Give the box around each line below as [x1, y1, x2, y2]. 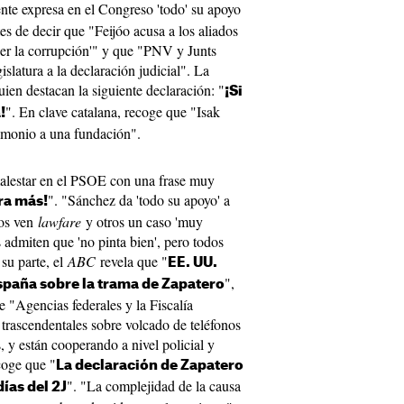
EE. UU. [168, 256, 217, 270]
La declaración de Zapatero [56, 359, 243, 372]
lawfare [38, 212, 81, 231]
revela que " [96, 252, 168, 271]
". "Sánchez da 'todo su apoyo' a [48, 190, 230, 209]
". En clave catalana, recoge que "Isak [5, 102, 220, 121]
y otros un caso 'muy [81, 212, 203, 231]
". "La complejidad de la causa [67, 376, 241, 395]
